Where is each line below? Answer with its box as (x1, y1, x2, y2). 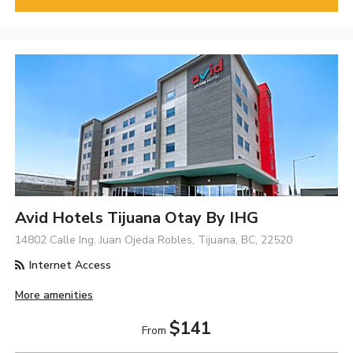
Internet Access (26, 257, 112, 273)
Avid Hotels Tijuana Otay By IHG (15, 206, 259, 229)
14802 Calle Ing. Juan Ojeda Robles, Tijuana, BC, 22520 (15, 232, 293, 247)
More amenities (15, 287, 94, 303)
